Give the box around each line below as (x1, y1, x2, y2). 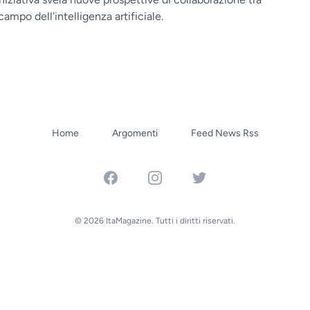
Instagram (146, 170, 194, 183)
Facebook (102, 170, 150, 183)
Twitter (190, 170, 226, 183)
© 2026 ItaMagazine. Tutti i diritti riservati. (75, 216, 235, 226)
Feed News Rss (190, 127, 259, 139)
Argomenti (111, 127, 158, 139)
